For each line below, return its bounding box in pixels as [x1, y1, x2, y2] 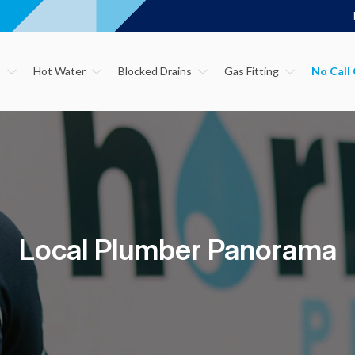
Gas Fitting [223, 64, 279, 78]
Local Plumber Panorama [18, 231, 337, 267]
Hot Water [32, 64, 86, 78]
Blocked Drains [117, 64, 192, 78]
